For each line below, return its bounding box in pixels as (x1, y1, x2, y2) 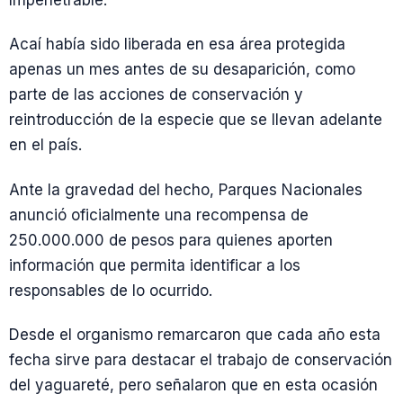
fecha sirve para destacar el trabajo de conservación (9, 350, 392, 369)
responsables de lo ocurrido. (9, 281, 212, 300)
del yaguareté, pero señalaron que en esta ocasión (9, 375, 378, 394)
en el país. (9, 136, 82, 155)
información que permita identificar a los (9, 255, 300, 274)
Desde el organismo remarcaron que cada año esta (9, 325, 381, 344)
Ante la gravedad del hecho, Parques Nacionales (9, 180, 363, 199)
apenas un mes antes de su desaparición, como (9, 60, 355, 79)
